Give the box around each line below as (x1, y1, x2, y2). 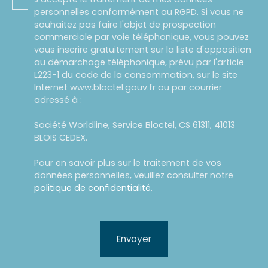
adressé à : (34, 94, 82, 106)
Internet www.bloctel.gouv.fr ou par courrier (34, 81, 222, 94)
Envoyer (117, 233, 151, 246)
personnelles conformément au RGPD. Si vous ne (34, 6, 244, 19)
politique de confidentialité (34, 182, 151, 194)
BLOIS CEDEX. (34, 132, 87, 144)
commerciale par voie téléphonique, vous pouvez (34, 31, 249, 44)
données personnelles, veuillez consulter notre (34, 169, 233, 182)
